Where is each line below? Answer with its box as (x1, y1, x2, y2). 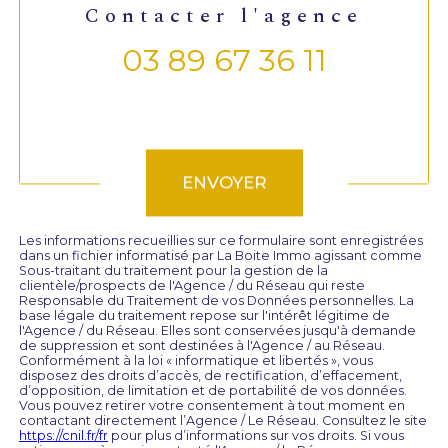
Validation (55, 117, 200, 140)
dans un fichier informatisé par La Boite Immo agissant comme (19, 248, 422, 264)
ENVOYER (181, 172, 267, 193)
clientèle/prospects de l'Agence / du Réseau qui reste (19, 278, 365, 294)
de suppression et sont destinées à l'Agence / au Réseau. (19, 338, 385, 354)
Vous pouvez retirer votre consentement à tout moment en (19, 398, 405, 414)
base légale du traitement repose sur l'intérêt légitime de (19, 308, 390, 324)
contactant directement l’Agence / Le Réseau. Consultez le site (19, 413, 427, 429)
